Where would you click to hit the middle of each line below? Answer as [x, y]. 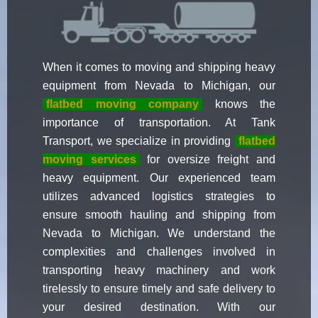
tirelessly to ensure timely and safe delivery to [159, 289]
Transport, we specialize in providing [139, 141]
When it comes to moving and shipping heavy [159, 67]
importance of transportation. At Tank [159, 123]
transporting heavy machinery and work [159, 270]
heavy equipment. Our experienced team [159, 178]
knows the [239, 104]
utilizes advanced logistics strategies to [159, 197]
